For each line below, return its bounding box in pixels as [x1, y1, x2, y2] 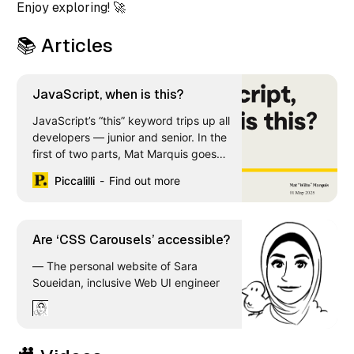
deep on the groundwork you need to [32, 163, 225, 177]
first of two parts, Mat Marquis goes [32, 146, 217, 160]
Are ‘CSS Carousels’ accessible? [32, 232, 230, 247]
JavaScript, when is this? [32, 86, 183, 102]
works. [32, 196, 66, 210]
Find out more [109, 173, 180, 187]
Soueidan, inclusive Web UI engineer [32, 275, 220, 289]
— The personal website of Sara [32, 258, 198, 273]
